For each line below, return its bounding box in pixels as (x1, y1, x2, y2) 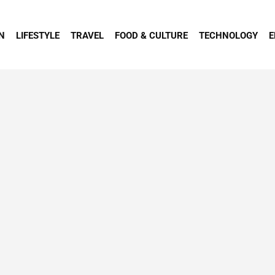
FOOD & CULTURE (115, 29, 188, 41)
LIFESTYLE (16, 29, 60, 41)
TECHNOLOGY (199, 29, 258, 41)
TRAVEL (71, 29, 104, 41)
